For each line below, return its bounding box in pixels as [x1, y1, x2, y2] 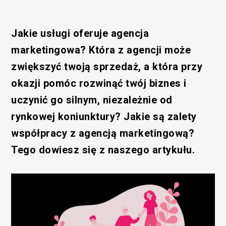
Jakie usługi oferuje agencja [11, 27, 149, 39]
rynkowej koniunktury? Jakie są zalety [11, 110, 197, 123]
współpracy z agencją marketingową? [11, 127, 195, 139]
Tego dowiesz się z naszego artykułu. [11, 143, 195, 156]
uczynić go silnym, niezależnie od [11, 93, 173, 106]
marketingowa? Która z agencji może [11, 43, 191, 56]
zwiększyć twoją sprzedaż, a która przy [11, 60, 203, 73]
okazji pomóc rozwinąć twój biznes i [11, 77, 187, 89]
